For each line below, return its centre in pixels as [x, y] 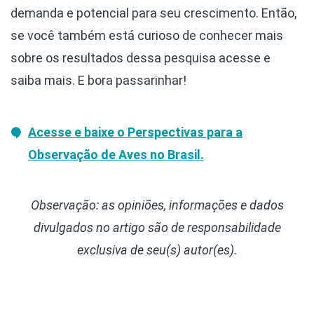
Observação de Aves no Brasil [114, 154]
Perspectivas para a [185, 132]
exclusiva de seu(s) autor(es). [157, 250]
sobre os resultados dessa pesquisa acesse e [141, 57]
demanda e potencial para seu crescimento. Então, [153, 13]
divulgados [63, 227]
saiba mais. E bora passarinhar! [98, 80]
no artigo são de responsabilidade [188, 227]
